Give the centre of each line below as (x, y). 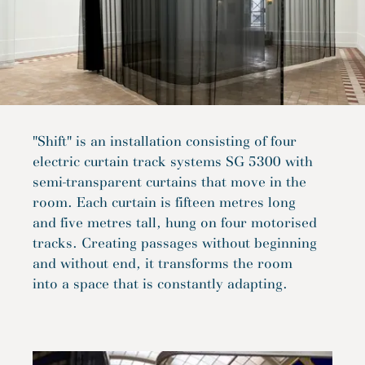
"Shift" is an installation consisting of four (165, 141)
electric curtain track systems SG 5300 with (173, 161)
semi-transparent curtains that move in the (169, 182)
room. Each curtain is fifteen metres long (164, 202)
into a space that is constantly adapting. (160, 284)
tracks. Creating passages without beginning (175, 243)
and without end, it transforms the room (163, 263)
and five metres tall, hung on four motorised (175, 222)
